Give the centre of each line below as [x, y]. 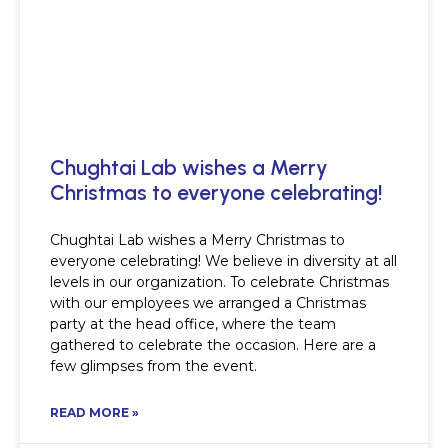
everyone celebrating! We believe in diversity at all [223, 261]
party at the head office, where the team [193, 324]
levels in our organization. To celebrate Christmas [219, 282]
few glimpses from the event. [153, 366]
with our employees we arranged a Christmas [208, 303]
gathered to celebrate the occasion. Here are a [213, 345]
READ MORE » [94, 413]
